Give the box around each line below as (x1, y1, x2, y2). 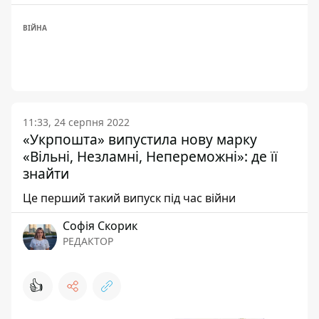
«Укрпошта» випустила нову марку (23, 130, 257, 149)
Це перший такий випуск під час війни (23, 190, 236, 206)
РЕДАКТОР (63, 234, 113, 248)
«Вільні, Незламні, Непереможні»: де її (23, 147, 278, 166)
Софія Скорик (63, 218, 137, 234)
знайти (23, 164, 69, 183)
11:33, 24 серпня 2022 (23, 115, 130, 129)
